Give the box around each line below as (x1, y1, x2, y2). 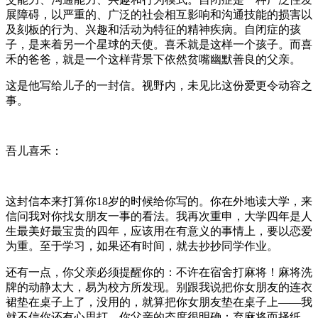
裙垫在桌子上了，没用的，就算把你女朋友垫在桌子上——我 (6, 295, 312, 308)
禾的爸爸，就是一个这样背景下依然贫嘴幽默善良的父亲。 (6, 53, 301, 65)
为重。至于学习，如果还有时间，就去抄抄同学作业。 (6, 239, 278, 252)
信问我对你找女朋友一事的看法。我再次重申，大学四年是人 (6, 209, 312, 222)
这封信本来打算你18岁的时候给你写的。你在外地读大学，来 (6, 194, 312, 207)
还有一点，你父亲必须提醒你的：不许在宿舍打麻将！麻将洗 (6, 265, 312, 278)
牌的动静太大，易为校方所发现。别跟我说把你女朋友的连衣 (6, 280, 312, 293)
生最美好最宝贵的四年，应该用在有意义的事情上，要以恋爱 (6, 224, 312, 237)
